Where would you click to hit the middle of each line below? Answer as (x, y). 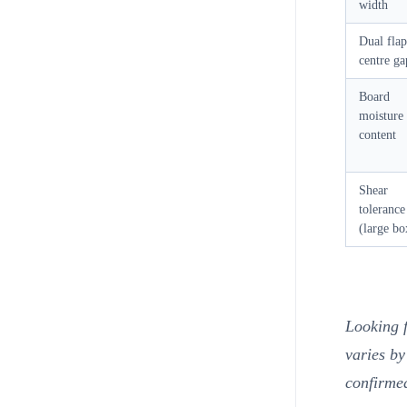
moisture (381, 116)
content (377, 135)
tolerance (382, 210)
